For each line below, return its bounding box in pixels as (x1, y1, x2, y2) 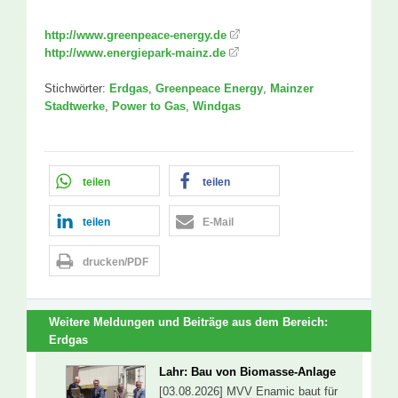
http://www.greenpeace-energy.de (44, 28, 227, 43)
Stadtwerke (44, 99, 105, 114)
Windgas (193, 99, 241, 114)
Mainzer (270, 82, 314, 96)
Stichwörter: (44, 82, 109, 96)
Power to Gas (112, 99, 186, 114)
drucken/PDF (83, 256, 148, 269)
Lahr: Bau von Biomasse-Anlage (159, 364, 336, 378)
